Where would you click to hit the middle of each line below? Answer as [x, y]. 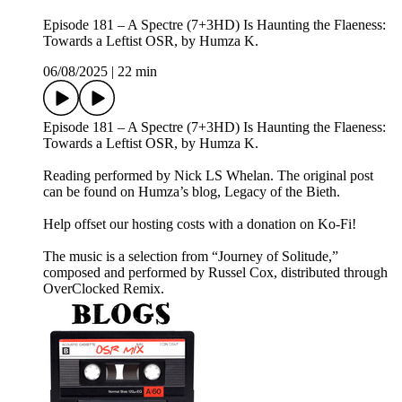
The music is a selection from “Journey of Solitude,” [191, 257]
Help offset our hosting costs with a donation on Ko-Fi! [200, 224]
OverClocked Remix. [104, 289]
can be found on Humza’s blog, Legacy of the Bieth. [192, 192]
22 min [137, 72]
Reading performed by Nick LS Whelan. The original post [208, 176]
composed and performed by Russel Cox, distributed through [215, 273]
